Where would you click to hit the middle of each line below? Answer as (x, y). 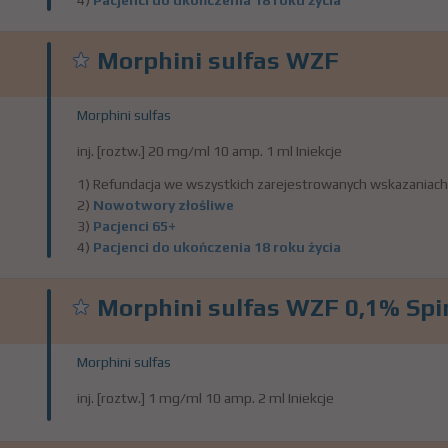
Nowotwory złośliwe (163, 205)
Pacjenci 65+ (134, 226)
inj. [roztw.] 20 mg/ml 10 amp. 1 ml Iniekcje (209, 151)
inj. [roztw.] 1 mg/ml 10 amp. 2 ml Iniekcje (205, 398)
